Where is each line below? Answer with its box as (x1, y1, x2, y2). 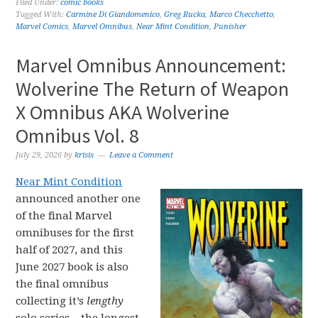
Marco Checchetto (209, 10, 274, 19)
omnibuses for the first (16, 226, 135, 239)
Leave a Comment (109, 150, 174, 160)
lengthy (87, 295, 124, 307)
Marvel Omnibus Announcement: (16, 53, 287, 78)
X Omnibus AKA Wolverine (16, 99, 230, 125)
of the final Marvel (16, 209, 113, 222)
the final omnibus (16, 278, 109, 290)
